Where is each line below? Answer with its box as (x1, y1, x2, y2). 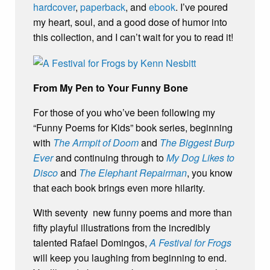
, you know (187, 166, 233, 180)
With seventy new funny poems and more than (33, 206, 232, 220)
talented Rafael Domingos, (33, 236, 149, 250)
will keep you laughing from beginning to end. (33, 251, 227, 265)
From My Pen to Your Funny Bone (33, 81, 188, 95)
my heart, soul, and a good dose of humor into (33, 15, 227, 29)
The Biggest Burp (160, 136, 234, 150)
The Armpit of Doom (53, 136, 139, 150)
